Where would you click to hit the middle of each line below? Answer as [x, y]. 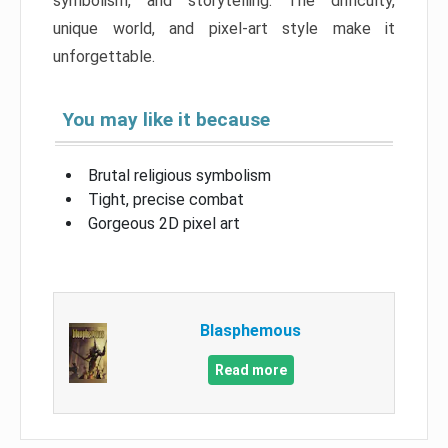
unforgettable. [104, 56]
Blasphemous [251, 330]
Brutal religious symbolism [179, 175]
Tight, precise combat [166, 199]
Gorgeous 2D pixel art [164, 223]
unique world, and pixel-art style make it [224, 28]
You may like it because [166, 119]
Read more [250, 369]
